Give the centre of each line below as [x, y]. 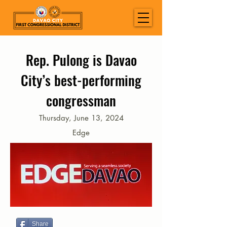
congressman [81, 100]
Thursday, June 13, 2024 [81, 118]
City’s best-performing [81, 80]
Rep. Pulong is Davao [81, 60]
